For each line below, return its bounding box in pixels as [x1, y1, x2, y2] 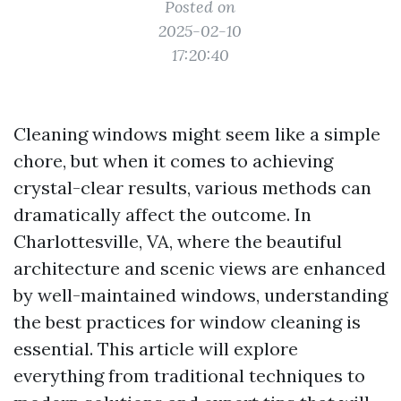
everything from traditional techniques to [13, 364, 365, 387]
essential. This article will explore [13, 337, 298, 360]
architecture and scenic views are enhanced [13, 257, 386, 279]
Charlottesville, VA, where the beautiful [13, 230, 342, 252]
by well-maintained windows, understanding [13, 284, 388, 306]
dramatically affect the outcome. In [13, 203, 311, 226]
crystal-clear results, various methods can [13, 176, 371, 199]
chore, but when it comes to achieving [13, 149, 333, 172]
